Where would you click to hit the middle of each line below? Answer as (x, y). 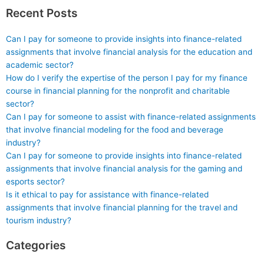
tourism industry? (39, 220)
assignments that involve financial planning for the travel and (122, 207)
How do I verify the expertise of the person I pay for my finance (127, 78)
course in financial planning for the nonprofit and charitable (118, 91)
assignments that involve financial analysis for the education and (129, 52)
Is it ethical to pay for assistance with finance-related (107, 194)
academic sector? (40, 65)
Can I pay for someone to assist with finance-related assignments (131, 117)
